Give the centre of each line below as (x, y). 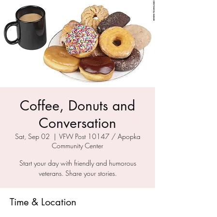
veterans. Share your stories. (77, 173)
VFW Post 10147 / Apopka (100, 136)
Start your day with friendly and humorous (77, 163)
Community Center (77, 146)
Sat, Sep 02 (32, 136)
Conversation (77, 123)
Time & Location (43, 202)
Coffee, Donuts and (77, 106)
